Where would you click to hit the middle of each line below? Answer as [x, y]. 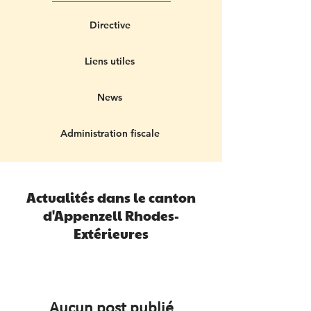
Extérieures [111, 233]
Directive [110, 25]
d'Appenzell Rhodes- [111, 215]
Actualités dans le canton [111, 197]
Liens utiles [110, 61]
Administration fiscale [110, 133]
